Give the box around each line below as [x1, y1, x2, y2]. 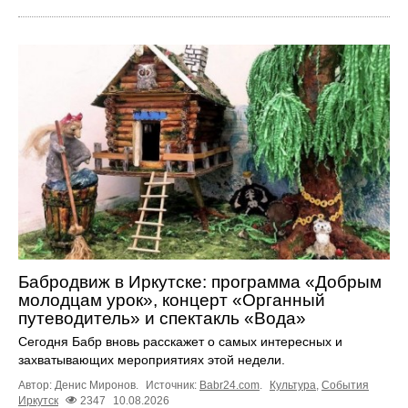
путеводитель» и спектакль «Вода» [18, 309, 306, 329]
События [321, 379, 369, 393]
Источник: [146, 379, 199, 393]
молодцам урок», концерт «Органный [18, 291, 325, 311]
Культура [270, 379, 316, 393]
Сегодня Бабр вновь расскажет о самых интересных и [18, 334, 342, 350]
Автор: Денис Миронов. [18, 379, 141, 393]
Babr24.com [199, 379, 260, 393]
